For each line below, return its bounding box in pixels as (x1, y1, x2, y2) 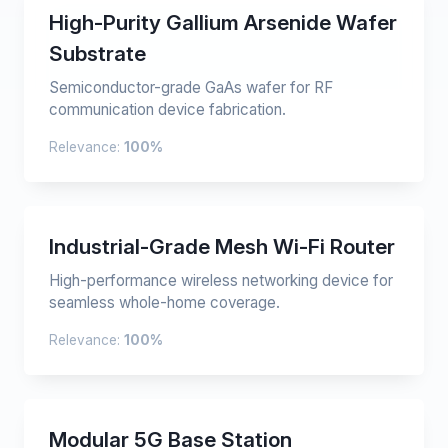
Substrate (49, 41, 146, 66)
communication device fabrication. (49, 100, 286, 119)
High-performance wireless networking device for (49, 271, 393, 290)
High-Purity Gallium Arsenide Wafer (49, 10, 397, 35)
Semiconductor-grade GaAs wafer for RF (49, 78, 333, 97)
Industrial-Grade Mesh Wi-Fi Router (49, 234, 395, 259)
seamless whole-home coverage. (49, 293, 280, 312)
